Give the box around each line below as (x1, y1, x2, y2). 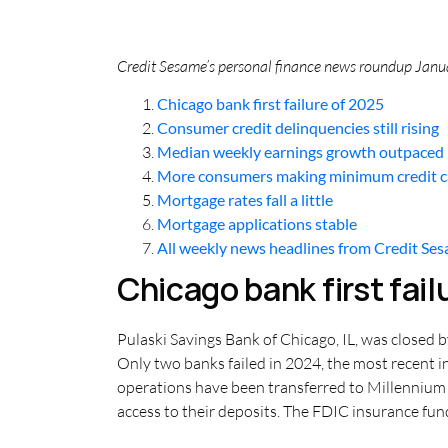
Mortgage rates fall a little (157, 190, 333, 210)
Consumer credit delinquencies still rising (157, 118, 439, 138)
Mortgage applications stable (157, 214, 357, 234)
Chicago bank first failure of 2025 (157, 94, 384, 114)
